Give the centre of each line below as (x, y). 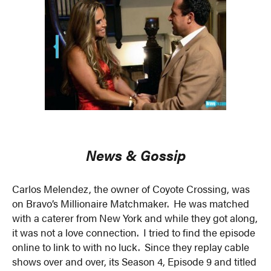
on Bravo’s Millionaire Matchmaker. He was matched (131, 204)
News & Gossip (135, 155)
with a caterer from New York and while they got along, (135, 218)
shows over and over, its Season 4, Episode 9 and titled (135, 262)
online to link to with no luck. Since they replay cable (131, 247)
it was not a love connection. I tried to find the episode (134, 233)
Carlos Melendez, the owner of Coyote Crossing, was (131, 189)
